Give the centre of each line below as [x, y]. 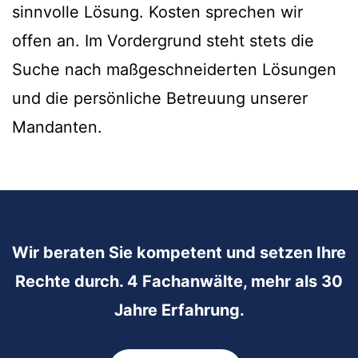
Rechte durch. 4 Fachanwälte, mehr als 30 [179, 282]
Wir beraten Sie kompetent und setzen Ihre [179, 253]
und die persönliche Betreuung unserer [160, 99]
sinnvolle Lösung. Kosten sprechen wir [157, 12]
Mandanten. [57, 127]
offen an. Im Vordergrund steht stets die [163, 41]
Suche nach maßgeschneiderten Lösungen [174, 70]
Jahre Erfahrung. [179, 310]
